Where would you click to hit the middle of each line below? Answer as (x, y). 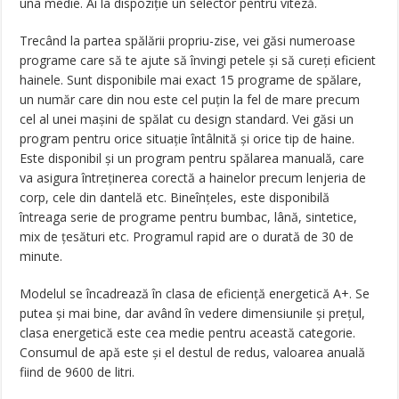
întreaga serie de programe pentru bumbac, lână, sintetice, (189, 217)
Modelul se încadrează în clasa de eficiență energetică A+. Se (195, 293)
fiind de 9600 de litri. (77, 372)
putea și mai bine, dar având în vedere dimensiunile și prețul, (193, 313)
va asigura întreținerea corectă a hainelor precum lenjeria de (193, 178)
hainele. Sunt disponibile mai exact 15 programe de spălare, (191, 80)
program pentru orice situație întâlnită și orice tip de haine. (187, 138)
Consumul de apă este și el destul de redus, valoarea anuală (193, 352)
